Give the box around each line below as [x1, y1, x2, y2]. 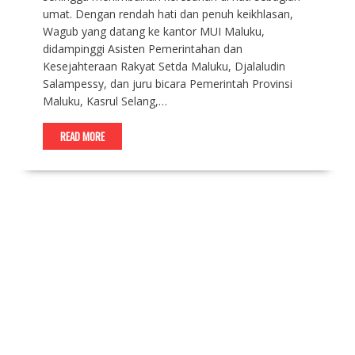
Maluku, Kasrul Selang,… [42, 93, 167, 109]
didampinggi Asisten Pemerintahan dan [42, 40, 242, 56]
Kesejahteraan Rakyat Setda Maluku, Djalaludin [42, 58, 285, 74]
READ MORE [59, 128, 105, 144]
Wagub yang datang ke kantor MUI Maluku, [42, 23, 265, 39]
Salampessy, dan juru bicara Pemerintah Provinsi [42, 75, 292, 91]
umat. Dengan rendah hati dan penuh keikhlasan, [42, 6, 293, 21]
